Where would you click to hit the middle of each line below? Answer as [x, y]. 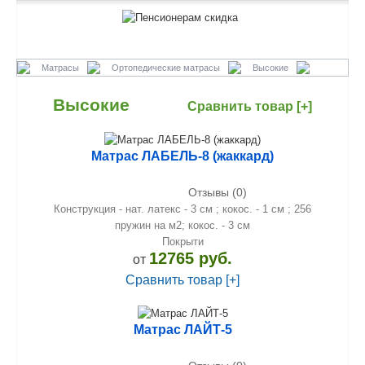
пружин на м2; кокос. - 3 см [182, 226]
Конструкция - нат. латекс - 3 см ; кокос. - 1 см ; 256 [182, 209]
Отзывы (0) [217, 193]
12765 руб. [191, 259]
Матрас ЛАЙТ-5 [182, 329]
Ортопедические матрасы [166, 67]
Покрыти [182, 242]
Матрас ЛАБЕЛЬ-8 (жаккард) [182, 156]
